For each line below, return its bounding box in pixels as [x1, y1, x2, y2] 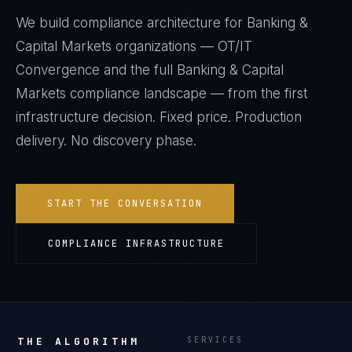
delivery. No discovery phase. [16, 133, 196, 148]
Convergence [16, 62, 100, 78]
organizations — [112, 38, 218, 54]
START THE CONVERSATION [47, 197, 203, 210]
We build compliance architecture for [16, 15, 247, 31]
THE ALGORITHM [17, 335, 141, 348]
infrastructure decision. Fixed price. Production [16, 109, 302, 125]
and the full [100, 62, 177, 78]
